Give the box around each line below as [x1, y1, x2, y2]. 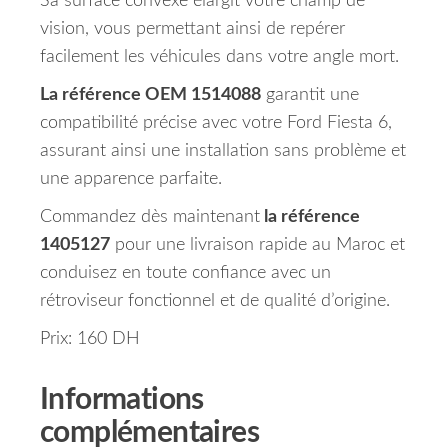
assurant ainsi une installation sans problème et [40, 142, 406, 161]
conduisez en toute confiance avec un [40, 264, 331, 283]
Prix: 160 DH [40, 330, 140, 349]
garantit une [261, 86, 359, 105]
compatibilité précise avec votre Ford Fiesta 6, [40, 114, 392, 133]
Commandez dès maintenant [40, 208, 260, 227]
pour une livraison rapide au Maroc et [110, 236, 405, 255]
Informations [40, 385, 204, 416]
